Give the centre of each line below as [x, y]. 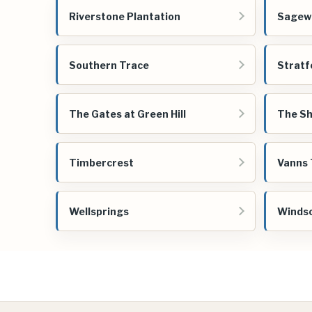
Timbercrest [101, 162]
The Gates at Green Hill [127, 114]
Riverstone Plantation [125, 16]
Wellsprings [99, 211]
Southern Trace [109, 65]
